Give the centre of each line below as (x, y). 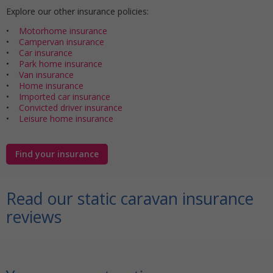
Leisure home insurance (66, 118)
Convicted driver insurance (71, 107)
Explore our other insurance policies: (79, 11)
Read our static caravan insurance (130, 198)
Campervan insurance (62, 41)
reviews (34, 217)
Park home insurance (61, 63)
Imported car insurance (65, 96)
